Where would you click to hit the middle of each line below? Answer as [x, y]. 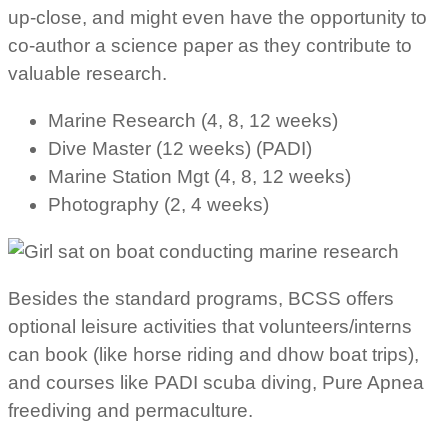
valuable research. [87, 73]
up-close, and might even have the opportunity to [217, 17]
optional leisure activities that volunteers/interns [210, 326]
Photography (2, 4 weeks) [158, 204]
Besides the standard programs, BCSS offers [201, 298]
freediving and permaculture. [130, 410]
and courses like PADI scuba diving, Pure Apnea [216, 382]
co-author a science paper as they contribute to [210, 45]
